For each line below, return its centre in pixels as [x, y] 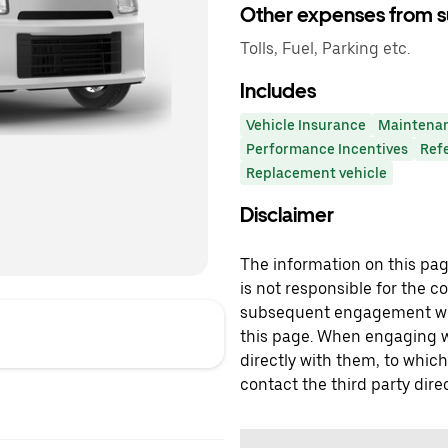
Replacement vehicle [316, 173]
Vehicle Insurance [306, 125]
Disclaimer [287, 215]
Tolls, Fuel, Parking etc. [325, 48]
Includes [278, 91]
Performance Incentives [327, 149]
